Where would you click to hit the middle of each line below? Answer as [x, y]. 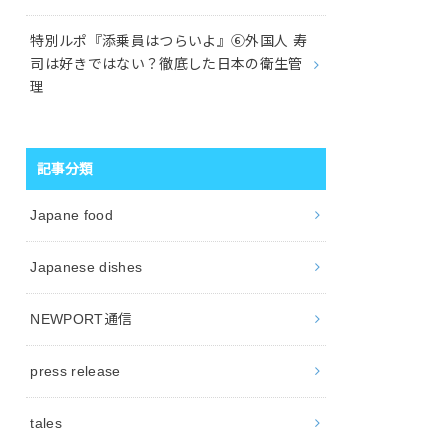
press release [75, 370]
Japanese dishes [86, 266]
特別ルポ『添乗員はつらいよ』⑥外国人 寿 [169, 41]
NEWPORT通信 [81, 318]
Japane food [72, 214]
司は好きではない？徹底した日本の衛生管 [166, 64]
